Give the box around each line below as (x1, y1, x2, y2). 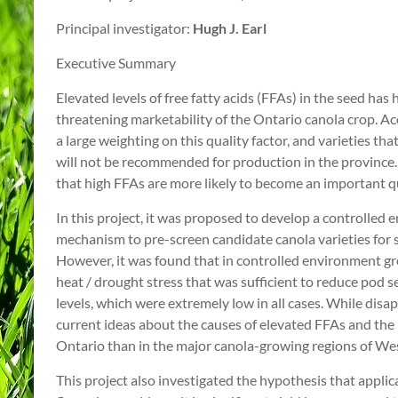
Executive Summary (56, 54, 176, 71)
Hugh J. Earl (193, 20, 267, 36)
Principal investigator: (56, 20, 193, 36)
